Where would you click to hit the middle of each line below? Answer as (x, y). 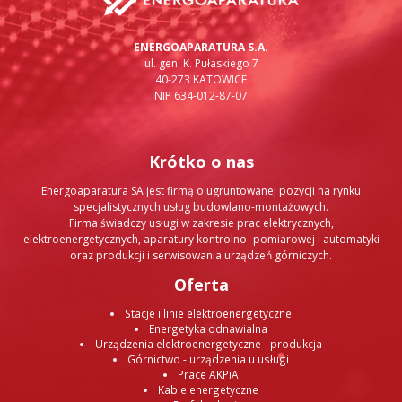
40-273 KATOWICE (201, 79)
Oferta (201, 285)
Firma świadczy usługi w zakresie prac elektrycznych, (201, 223)
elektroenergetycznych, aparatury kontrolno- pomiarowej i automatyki (201, 240)
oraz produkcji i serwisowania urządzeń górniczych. (201, 256)
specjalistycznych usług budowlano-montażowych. (201, 207)
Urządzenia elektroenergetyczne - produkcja (208, 344)
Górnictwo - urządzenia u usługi (209, 359)
